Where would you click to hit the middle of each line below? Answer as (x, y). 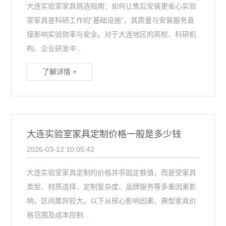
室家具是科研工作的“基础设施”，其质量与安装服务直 (111, 20)
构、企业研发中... (55, 48)
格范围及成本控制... (58, 215)
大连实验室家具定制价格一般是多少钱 (104, 134)
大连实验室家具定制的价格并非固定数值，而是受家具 (112, 173)
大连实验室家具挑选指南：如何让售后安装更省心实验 (112, 6)
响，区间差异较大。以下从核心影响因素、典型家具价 (112, 201)
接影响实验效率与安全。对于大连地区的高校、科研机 (112, 34)
